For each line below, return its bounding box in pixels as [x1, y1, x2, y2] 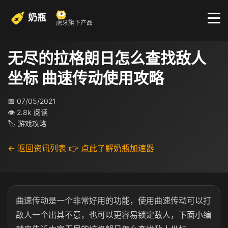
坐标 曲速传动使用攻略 [8, 69, 164, 87]
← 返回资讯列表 [8, 143, 66, 153]
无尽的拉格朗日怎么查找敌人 [8, 49, 206, 67]
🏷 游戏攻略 [8, 119, 46, 128]
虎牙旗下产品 [56, 19, 93, 26]
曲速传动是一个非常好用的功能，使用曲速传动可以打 [16, 195, 211, 206]
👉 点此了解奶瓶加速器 [69, 143, 154, 153]
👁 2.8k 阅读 [8, 108, 48, 117]
